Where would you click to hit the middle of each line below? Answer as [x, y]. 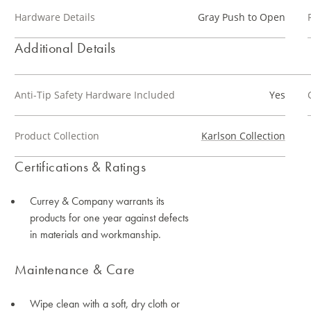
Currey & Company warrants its [98, 201]
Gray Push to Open [241, 17]
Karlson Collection [243, 136]
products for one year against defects [110, 218]
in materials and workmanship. [96, 234]
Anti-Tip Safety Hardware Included [95, 95]
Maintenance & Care [75, 269]
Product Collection [57, 136]
